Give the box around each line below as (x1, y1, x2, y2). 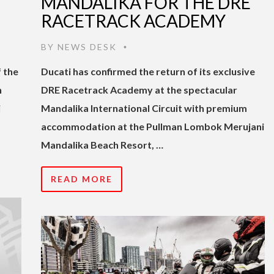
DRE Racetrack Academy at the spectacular (41, 83, 237, 95)
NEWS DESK (57, 41, 117, 52)
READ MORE (51, 173, 113, 184)
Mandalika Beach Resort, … (41, 138, 163, 150)
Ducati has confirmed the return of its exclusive (41, 65, 255, 77)
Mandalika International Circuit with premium (41, 102, 247, 114)
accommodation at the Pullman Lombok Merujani (41, 120, 264, 132)
